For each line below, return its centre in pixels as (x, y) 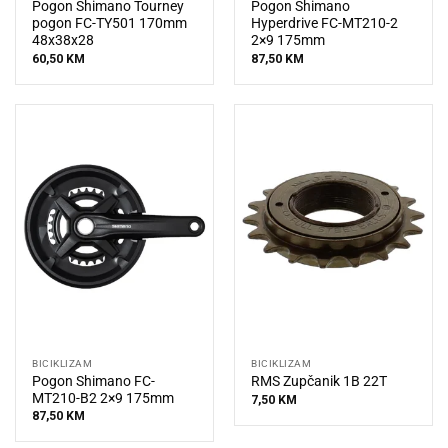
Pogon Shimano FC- (94, 380)
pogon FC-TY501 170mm (110, 23)
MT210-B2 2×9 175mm (103, 397)
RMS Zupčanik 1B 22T (319, 381)
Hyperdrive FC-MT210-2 (325, 23)
